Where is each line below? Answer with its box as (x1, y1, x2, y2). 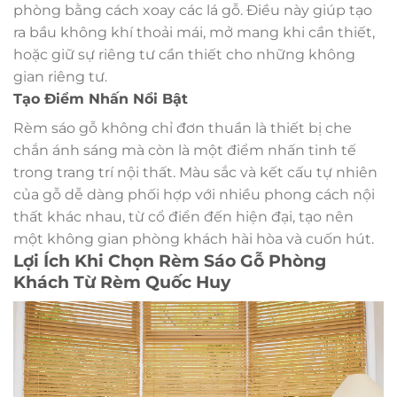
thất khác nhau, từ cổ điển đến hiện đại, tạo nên (13, 208, 354, 226)
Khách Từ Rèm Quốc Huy (13, 271, 230, 293)
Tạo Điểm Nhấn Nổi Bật (13, 90, 188, 108)
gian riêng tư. (13, 68, 107, 86)
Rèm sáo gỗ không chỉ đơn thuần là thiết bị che (13, 120, 352, 137)
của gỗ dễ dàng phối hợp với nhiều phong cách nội (13, 186, 375, 204)
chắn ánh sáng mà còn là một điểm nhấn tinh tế (13, 142, 356, 160)
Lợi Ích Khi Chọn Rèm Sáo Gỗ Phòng (13, 250, 326, 272)
